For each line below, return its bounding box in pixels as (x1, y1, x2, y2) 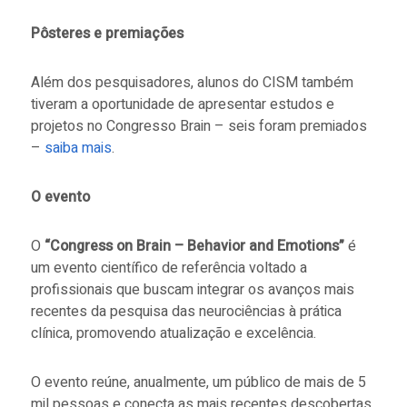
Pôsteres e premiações (30, 22, 184, 45)
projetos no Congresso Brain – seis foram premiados (30, 114, 367, 137)
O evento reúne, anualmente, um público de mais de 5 (30, 371, 366, 393)
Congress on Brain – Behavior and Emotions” (49, 234, 344, 257)
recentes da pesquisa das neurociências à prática (30, 300, 342, 323)
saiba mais (44, 136, 112, 159)
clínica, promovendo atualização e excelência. (30, 322, 320, 344)
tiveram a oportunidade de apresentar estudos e (30, 93, 334, 115)
